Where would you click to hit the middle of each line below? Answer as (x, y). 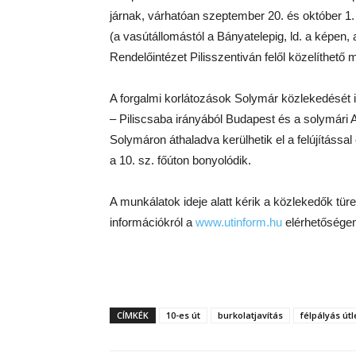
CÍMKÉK (133, 315)
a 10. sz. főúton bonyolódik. (180, 160)
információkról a (153, 222)
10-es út (183, 315)
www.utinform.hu (239, 222)
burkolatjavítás (250, 315)
